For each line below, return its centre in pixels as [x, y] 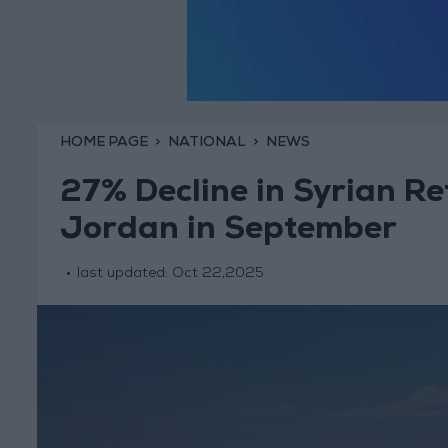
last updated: [124, 274]
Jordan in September [228, 232]
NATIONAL [206, 142]
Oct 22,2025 [217, 274]
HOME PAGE [103, 142]
